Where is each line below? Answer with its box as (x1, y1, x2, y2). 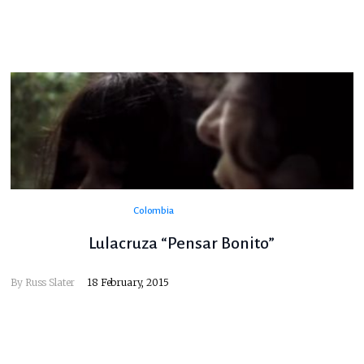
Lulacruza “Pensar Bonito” (89, 234, 275, 253)
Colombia (133, 206, 174, 217)
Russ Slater (24, 276, 76, 289)
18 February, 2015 (87, 276, 169, 289)
